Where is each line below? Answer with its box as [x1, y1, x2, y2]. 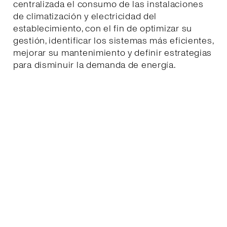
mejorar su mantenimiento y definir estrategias [13, 46, 212, 59]
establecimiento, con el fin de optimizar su [13, 22, 192, 35]
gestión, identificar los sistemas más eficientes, [13, 34, 214, 47]
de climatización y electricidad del [13, 10, 157, 23]
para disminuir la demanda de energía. [13, 58, 176, 71]
